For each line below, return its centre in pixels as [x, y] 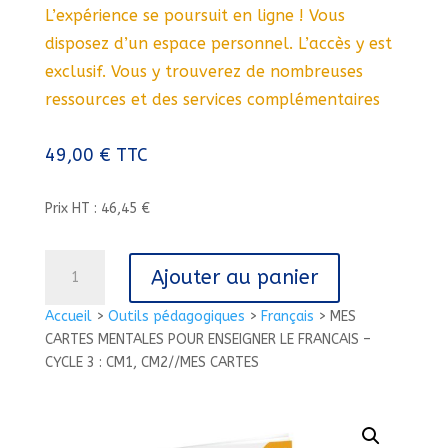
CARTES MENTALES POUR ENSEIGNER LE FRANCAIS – [207, 339]
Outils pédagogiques [176, 316]
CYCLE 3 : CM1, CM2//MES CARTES [151, 362]
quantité [72, 260]
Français [287, 316]
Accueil [68, 316]
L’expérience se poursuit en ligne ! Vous [194, 15]
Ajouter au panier [234, 277]
